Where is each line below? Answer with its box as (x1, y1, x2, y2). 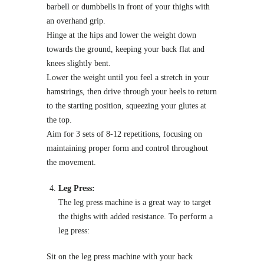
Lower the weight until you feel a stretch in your (47, 72, 209, 82)
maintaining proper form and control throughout (47, 143, 208, 153)
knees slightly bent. (47, 58, 111, 68)
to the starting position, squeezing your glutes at (47, 101, 206, 110)
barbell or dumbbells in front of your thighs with (47, 2, 210, 11)
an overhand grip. (47, 16, 105, 25)
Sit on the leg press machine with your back (47, 252, 193, 261)
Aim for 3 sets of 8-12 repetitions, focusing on (47, 129, 202, 138)
